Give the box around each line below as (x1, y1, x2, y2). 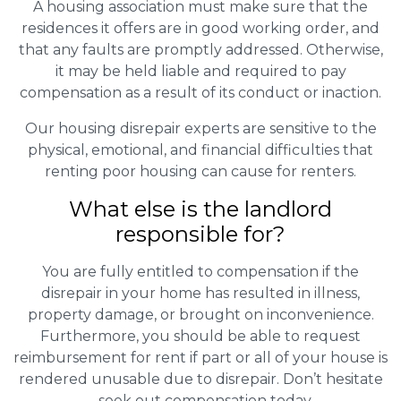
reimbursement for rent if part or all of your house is (13, 348, 388, 366)
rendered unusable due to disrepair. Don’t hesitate (18, 370, 383, 388)
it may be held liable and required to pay (55, 62, 346, 80)
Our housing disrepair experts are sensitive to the (24, 119, 377, 137)
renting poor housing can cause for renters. (45, 162, 356, 180)
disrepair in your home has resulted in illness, (41, 284, 360, 302)
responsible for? (115, 220, 286, 247)
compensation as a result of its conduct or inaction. (20, 83, 381, 101)
